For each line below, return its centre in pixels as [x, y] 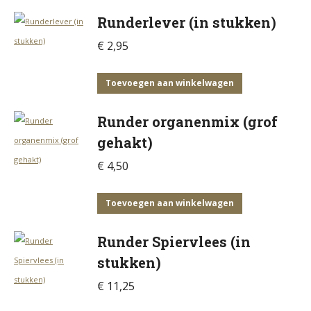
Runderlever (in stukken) [187, 22]
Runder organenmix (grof [187, 121]
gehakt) [125, 142]
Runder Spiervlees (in [174, 242]
